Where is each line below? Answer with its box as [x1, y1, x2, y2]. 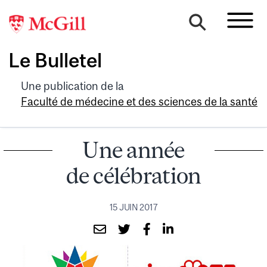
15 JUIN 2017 [109, 202, 158, 212]
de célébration [66, 162, 201, 188]
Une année [82, 136, 185, 163]
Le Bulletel [8, 49, 102, 72]
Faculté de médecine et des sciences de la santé [21, 95, 257, 108]
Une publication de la [21, 79, 124, 92]
